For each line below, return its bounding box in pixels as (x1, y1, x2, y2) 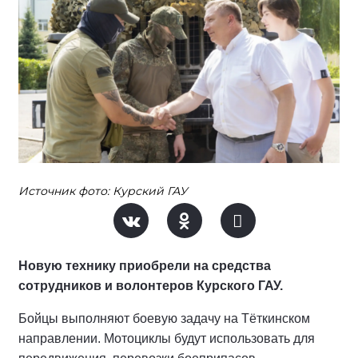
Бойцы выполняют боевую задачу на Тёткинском (18, 312, 310, 325)
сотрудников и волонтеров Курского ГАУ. (18, 279, 286, 292)
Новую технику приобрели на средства (18, 259, 271, 272)
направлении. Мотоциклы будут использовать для (18, 332, 315, 345)
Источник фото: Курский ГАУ (18, 184, 188, 198)
